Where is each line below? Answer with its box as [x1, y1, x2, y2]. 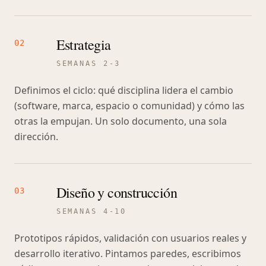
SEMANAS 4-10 [56, 207, 127, 216]
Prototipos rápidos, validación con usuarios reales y [14, 232, 246, 245]
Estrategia [56, 35, 111, 54]
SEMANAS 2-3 [56, 59, 121, 68]
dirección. [14, 130, 58, 143]
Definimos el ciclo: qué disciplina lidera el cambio [14, 84, 233, 97]
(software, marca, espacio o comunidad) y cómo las [14, 99, 245, 112]
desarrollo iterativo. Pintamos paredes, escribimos [14, 247, 241, 260]
